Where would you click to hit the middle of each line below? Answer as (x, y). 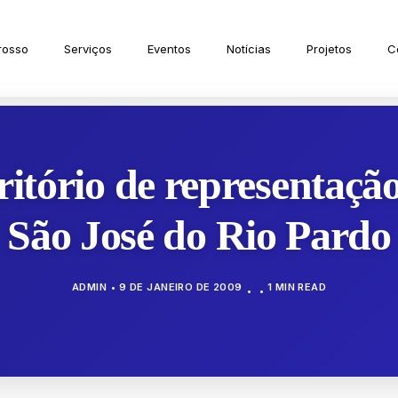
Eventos (170, 48)
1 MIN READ (297, 287)
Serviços (88, 48)
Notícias (249, 48)
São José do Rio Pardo (199, 235)
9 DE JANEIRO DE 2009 (180, 287)
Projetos (330, 48)
